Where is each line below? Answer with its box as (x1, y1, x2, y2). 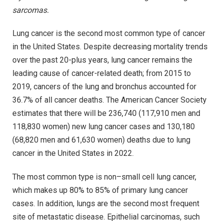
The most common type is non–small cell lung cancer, (12, 172, 196, 182)
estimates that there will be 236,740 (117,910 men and (12, 109, 200, 118)
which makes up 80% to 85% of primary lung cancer (12, 185, 188, 195)
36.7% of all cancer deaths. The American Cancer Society (12, 95, 207, 105)
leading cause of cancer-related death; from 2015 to (12, 69, 191, 78)
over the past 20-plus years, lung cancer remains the (12, 55, 192, 65)
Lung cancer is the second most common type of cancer (12, 29, 205, 38)
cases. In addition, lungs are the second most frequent (12, 199, 199, 209)
